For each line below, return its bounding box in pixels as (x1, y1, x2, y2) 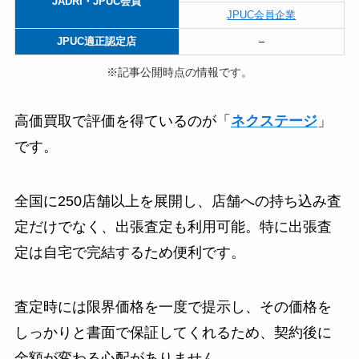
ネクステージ (230, 113, 317, 130)
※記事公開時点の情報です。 (107, 65, 252, 79)
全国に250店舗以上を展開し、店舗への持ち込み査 (14, 193, 341, 210)
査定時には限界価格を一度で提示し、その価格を (14, 299, 332, 316)
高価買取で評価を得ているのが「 (14, 113, 231, 130)
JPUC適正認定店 (57, 34, 137, 47)
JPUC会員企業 (227, 8, 296, 21)
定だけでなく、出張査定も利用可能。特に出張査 (14, 219, 332, 236)
